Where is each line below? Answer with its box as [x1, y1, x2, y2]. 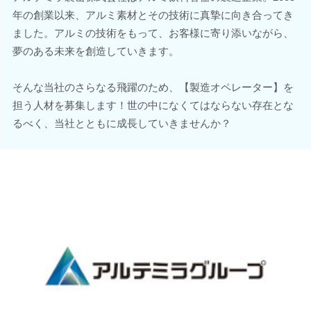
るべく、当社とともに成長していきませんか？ [12, 117, 231, 129]
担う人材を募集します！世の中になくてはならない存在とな [12, 99, 294, 111]
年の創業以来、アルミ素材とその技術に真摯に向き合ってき [12, 8, 294, 21]
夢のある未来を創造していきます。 [12, 44, 179, 57]
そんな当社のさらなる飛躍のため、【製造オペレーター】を [12, 81, 294, 93]
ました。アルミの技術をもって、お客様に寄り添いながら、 [12, 26, 294, 39]
